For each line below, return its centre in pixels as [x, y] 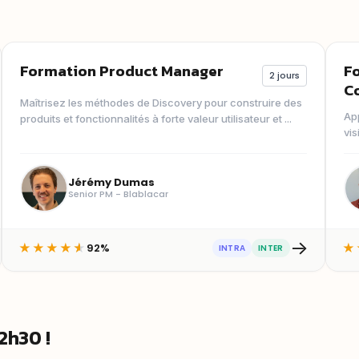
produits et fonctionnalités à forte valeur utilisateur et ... [156, 118]
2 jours [284, 75]
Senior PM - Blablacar [119, 194]
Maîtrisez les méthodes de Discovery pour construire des [161, 102]
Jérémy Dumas [112, 183]
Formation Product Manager [122, 71]
